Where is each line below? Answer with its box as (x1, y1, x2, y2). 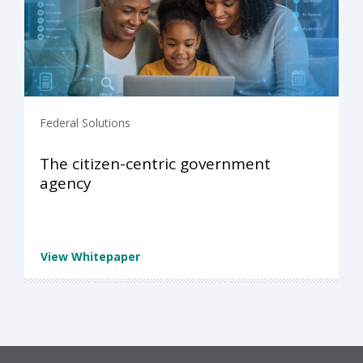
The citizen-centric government (40, 153, 271, 175)
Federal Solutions (40, 115, 130, 131)
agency (40, 173, 92, 194)
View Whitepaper (41, 249, 140, 264)
